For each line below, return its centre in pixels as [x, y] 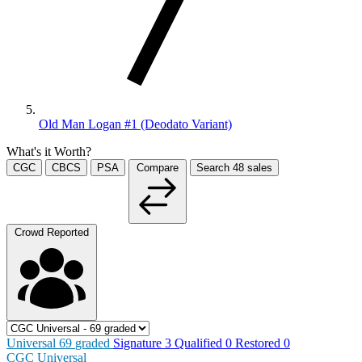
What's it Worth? [49, 151]
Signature [139, 343]
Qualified [200, 343]
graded [94, 343]
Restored [259, 343]
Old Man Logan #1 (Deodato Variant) [135, 124]
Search [215, 167]
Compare [158, 167]
